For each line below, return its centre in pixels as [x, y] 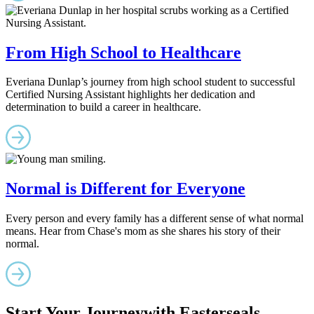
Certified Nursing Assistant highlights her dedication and [130, 95]
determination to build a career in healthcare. [103, 107]
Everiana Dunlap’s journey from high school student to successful [150, 82]
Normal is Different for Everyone [125, 189]
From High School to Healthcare [123, 52]
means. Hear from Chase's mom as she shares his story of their [143, 231]
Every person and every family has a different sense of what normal [155, 219]
